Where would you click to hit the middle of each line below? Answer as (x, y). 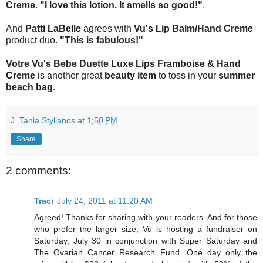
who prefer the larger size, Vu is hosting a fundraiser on (146, 229)
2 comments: (38, 170)
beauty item (130, 75)
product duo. (33, 40)
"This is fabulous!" (102, 40)
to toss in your (187, 75)
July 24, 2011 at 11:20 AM (105, 201)
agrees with (107, 28)
